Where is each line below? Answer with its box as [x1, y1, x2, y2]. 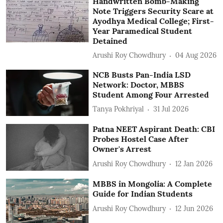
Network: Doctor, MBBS [93, 79, 185, 90]
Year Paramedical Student [93, 25, 193, 36]
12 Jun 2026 [175, 204, 214, 213]
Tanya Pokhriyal [93, 105, 144, 114]
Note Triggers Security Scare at [93, 5, 214, 16]
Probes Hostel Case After [93, 134, 189, 144]
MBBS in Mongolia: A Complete [93, 179, 213, 189]
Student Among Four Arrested [93, 89, 210, 100]
